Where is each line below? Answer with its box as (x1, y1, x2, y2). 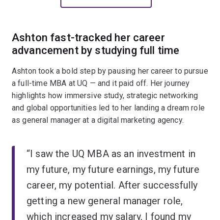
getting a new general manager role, (27, 194, 183, 207)
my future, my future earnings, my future (27, 163, 200, 175)
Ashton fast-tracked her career (12, 31, 165, 44)
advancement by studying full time (12, 44, 180, 56)
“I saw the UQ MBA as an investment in (27, 147, 195, 160)
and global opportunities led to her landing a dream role (12, 103, 205, 112)
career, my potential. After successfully (27, 179, 198, 191)
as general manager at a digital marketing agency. (12, 115, 184, 125)
